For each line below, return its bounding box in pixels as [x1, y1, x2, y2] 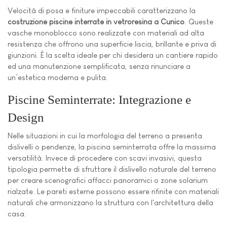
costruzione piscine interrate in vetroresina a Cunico [8, 17, 184, 26]
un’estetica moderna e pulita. [8, 73, 108, 82]
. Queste [184, 17, 213, 26]
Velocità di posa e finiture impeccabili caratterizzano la [8, 6, 196, 15]
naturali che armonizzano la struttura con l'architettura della [8, 198, 213, 207]
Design [8, 110, 44, 125]
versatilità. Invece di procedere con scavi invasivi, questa [8, 153, 202, 162]
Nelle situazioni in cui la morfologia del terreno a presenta [8, 131, 202, 140]
